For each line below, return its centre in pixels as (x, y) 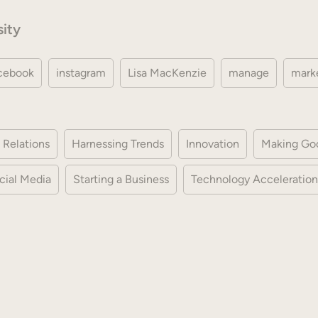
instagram (81, 72)
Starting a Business (121, 179)
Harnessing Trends (118, 143)
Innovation (213, 143)
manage (249, 72)
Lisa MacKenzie (167, 72)
